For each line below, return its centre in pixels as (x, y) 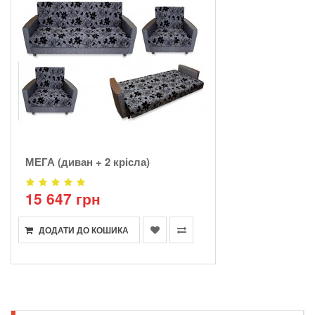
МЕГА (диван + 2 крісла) (88, 161)
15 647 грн (63, 198)
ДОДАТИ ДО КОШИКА (84, 230)
